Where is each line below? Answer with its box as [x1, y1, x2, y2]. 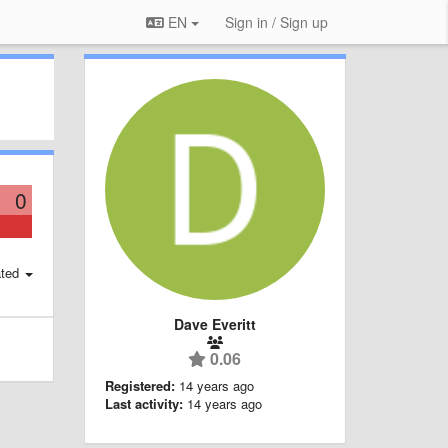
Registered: [104, 375, 175, 395]
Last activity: [104, 393, 183, 413]
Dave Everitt [173, 313, 256, 334]
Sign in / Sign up [225, 12, 328, 32]
